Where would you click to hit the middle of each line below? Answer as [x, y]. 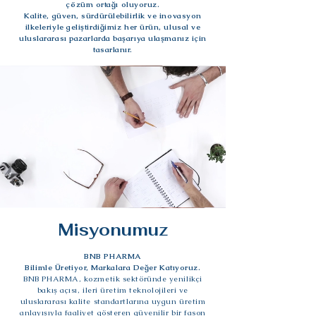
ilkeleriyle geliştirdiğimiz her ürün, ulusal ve [113, 26]
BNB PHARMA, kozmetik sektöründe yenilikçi [113, 278]
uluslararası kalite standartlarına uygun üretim [113, 301]
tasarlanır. [113, 49]
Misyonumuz [113, 230]
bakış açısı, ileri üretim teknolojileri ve [113, 290]
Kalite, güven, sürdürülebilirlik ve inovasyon [113, 15]
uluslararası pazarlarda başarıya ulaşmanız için [113, 38]
